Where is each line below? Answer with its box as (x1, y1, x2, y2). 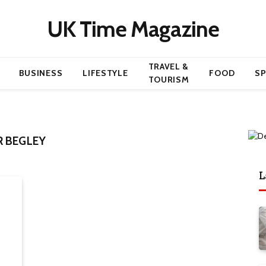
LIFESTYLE (83, 68, 128, 78)
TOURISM (148, 74, 189, 85)
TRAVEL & (148, 61, 189, 72)
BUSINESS (18, 68, 63, 78)
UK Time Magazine (47, 15, 219, 42)
